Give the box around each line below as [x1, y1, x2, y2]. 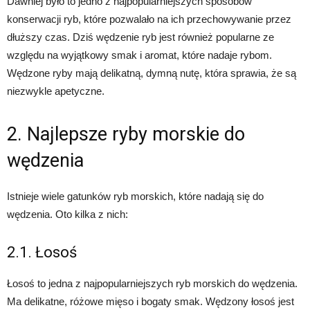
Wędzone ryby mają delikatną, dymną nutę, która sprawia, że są [7, 67, 296, 80]
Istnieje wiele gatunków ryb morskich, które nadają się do [7, 190, 264, 203]
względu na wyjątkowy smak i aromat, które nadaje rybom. [7, 49, 272, 62]
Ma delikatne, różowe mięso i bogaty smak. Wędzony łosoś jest [7, 295, 294, 308]
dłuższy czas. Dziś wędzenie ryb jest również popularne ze [7, 31, 274, 44]
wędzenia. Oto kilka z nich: [7, 208, 128, 221]
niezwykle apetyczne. [7, 85, 104, 98]
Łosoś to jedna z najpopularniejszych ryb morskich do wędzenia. [7, 277, 298, 290]
